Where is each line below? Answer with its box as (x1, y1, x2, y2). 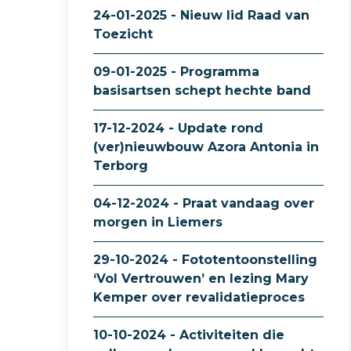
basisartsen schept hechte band (93, 83, 311, 98)
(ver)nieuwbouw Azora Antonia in (93, 139, 319, 154)
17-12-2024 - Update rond (93, 121, 263, 136)
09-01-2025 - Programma (93, 64, 259, 79)
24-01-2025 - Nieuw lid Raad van (93, 8, 309, 23)
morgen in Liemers (93, 215, 223, 230)
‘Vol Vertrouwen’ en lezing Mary (93, 271, 309, 286)
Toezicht (93, 27, 153, 42)
